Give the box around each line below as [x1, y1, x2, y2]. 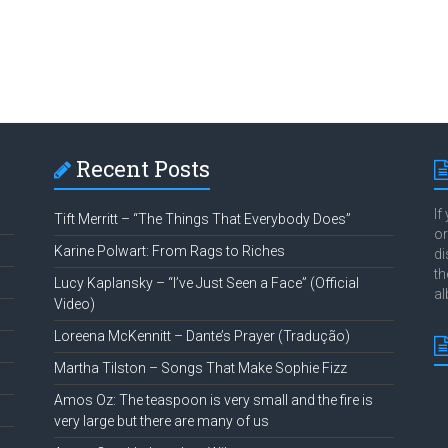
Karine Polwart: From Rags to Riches [53, 243, 285, 260]
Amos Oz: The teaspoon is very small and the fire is [53, 392, 373, 409]
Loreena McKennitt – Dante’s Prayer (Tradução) [53, 328, 350, 345]
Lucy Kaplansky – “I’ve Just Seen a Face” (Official [53, 275, 359, 292]
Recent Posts [75, 154, 210, 184]
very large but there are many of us [53, 413, 269, 430]
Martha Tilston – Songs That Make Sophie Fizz [53, 360, 347, 377]
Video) [53, 296, 95, 313]
